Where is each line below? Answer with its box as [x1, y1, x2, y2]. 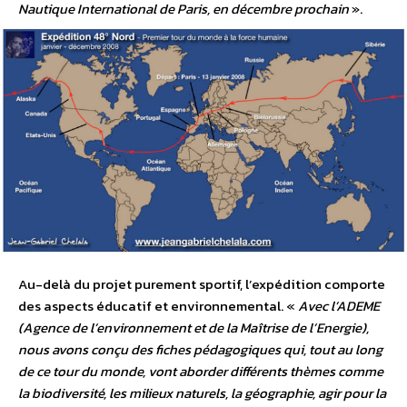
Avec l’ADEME [298, 295, 380, 317]
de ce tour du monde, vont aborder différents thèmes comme [18, 361, 383, 382]
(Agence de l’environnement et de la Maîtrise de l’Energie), [18, 317, 369, 339]
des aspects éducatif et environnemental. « [18, 295, 298, 317]
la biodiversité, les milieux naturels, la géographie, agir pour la [18, 382, 386, 404]
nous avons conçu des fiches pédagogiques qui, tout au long [18, 339, 382, 361]
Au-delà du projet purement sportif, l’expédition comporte [18, 273, 385, 295]
